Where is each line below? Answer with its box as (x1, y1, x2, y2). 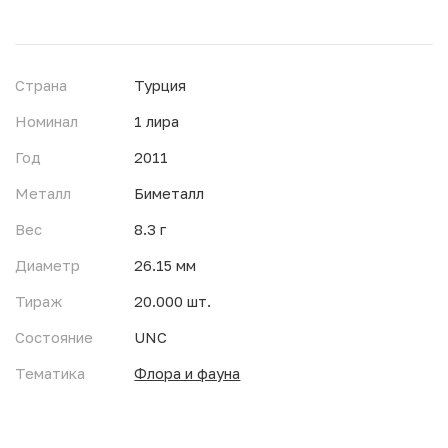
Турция (134, 76, 187, 95)
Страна (15, 76, 67, 95)
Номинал (15, 112, 78, 131)
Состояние (15, 328, 93, 347)
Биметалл (134, 184, 205, 203)
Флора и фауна (134, 364, 241, 383)
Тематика (15, 364, 85, 383)
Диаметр (15, 256, 80, 275)
